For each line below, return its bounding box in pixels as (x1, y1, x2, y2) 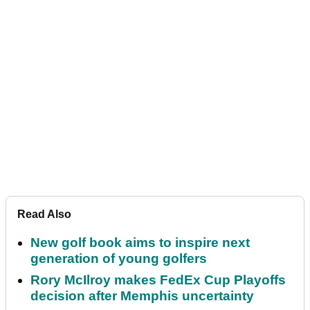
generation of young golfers (30, 251, 207, 266)
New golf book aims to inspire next (30, 235, 250, 250)
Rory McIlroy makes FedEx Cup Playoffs (30, 273, 286, 288)
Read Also (17, 208, 71, 221)
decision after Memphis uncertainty (30, 289, 254, 304)
